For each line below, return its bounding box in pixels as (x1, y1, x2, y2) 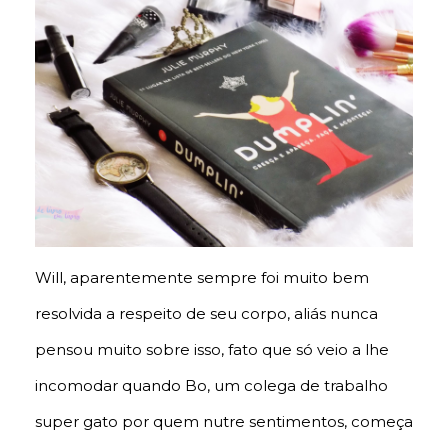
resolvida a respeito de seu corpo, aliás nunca (35, 304, 378, 324)
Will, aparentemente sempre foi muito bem (35, 268, 369, 288)
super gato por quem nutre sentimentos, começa (35, 412, 413, 432)
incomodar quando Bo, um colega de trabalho (35, 376, 388, 396)
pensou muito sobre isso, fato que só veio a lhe (35, 340, 389, 360)
